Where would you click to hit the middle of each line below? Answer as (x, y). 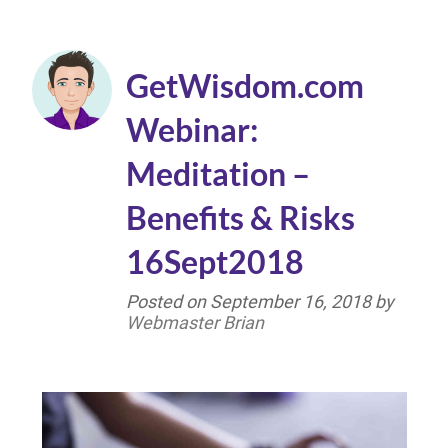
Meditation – (218, 174)
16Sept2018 (215, 262)
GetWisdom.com (245, 86)
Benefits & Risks (240, 218)
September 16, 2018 (290, 302)
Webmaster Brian (195, 323)
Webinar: (192, 130)
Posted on (168, 302)
